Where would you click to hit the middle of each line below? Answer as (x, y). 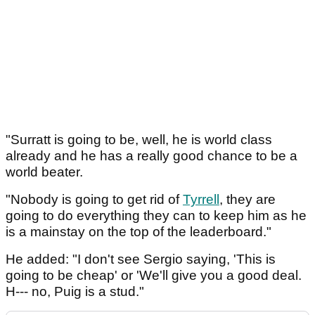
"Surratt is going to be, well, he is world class (139, 139)
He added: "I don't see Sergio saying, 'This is (141, 259)
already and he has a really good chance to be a (152, 155)
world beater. (46, 172)
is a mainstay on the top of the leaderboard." (139, 231)
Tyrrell (201, 199)
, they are (247, 199)
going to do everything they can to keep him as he (156, 215)
